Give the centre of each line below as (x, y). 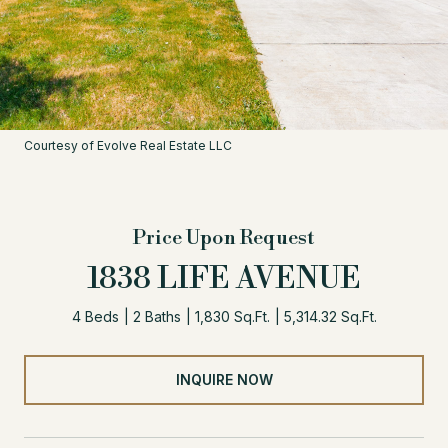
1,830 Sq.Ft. (232, 316)
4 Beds (95, 316)
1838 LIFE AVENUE (224, 279)
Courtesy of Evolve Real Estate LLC (128, 145)
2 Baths (156, 316)
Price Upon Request (224, 238)
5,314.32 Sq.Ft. (330, 316)
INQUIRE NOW (224, 379)
